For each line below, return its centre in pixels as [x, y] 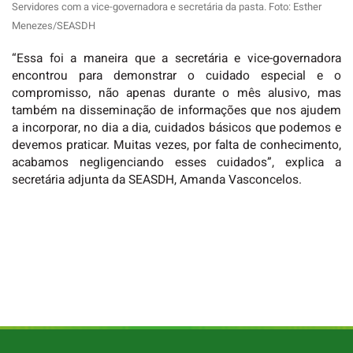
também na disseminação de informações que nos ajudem [176, 111]
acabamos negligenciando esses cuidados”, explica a [176, 163]
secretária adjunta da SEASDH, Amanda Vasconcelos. [157, 180]
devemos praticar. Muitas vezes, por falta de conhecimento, [176, 146]
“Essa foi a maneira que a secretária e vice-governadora [176, 59]
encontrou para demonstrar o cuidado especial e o [176, 76]
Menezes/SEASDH [54, 25]
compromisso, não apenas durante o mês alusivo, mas [176, 94]
